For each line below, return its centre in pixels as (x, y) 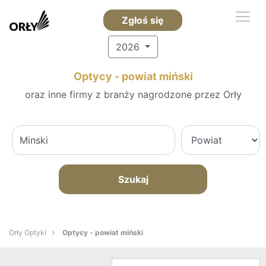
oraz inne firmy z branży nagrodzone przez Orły (133, 94)
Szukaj (133, 179)
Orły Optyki (28, 232)
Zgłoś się (142, 20)
